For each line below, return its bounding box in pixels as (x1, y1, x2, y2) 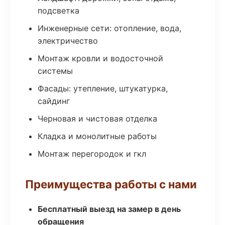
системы (38, 66, 73, 76)
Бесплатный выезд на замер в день (38, 204, 181, 214)
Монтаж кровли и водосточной (38, 53, 163, 63)
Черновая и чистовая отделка (38, 114, 157, 124)
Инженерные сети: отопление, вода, (38, 23, 181, 33)
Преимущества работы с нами (25, 177, 197, 191)
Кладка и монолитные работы (38, 131, 157, 141)
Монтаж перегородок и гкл (38, 149, 146, 159)
